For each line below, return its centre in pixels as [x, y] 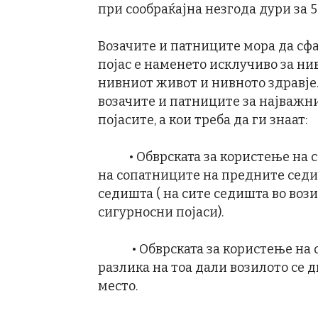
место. [118, 286]
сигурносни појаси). [161, 212]
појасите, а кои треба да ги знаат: [203, 120]
